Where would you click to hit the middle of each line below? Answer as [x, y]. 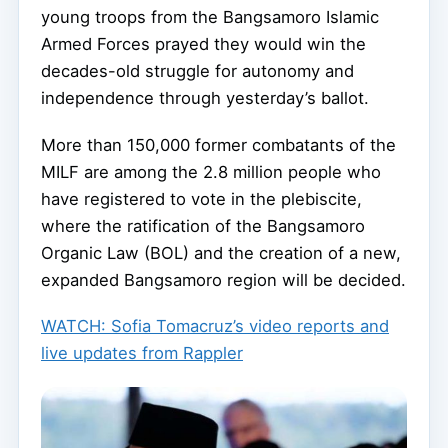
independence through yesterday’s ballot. [205, 97]
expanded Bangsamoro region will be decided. [223, 279]
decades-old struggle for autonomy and [197, 70]
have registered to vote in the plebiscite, [201, 198]
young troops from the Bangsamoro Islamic [210, 16]
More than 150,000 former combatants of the [218, 144]
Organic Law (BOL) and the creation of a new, [221, 252]
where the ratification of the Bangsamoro [203, 225]
